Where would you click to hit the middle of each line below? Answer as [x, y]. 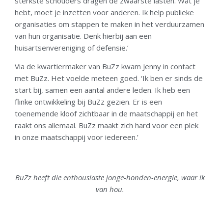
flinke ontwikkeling [45, 101]
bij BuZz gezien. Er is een [120, 101]
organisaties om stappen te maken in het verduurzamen [110, 24]
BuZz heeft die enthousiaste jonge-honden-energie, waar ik [110, 178]
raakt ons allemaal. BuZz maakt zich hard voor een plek [107, 125]
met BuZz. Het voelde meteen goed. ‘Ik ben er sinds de [109, 78]
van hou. [110, 189]
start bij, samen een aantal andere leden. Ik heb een [102, 90]
